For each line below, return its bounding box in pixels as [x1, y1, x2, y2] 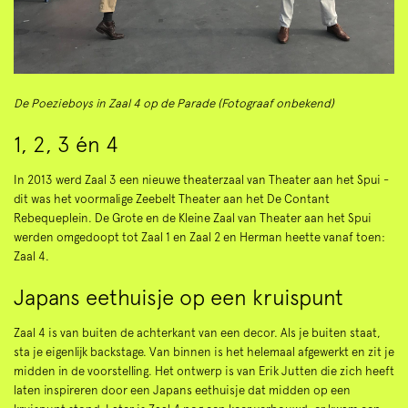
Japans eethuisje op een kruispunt [14, 283, 343, 311]
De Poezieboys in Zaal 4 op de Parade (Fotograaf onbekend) [14, 97, 334, 111]
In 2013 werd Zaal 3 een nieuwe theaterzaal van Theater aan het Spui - [14, 173, 389, 188]
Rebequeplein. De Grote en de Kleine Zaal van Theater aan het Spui [14, 211, 372, 226]
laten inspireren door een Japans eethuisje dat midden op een [14, 382, 351, 397]
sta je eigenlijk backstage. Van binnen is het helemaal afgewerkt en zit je [14, 344, 394, 359]
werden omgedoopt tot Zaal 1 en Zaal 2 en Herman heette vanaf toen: [14, 230, 385, 245]
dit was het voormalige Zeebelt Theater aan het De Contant [14, 192, 330, 207]
